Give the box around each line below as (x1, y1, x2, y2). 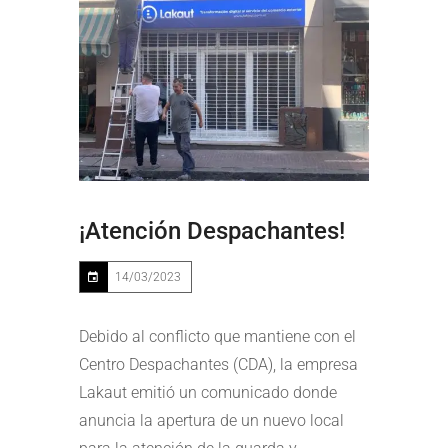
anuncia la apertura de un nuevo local (79, 411, 344, 431)
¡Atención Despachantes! (79, 217, 345, 246)
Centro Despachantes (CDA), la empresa (79, 355, 358, 375)
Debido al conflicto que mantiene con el (79, 327, 356, 347)
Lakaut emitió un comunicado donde (79, 383, 337, 403)
